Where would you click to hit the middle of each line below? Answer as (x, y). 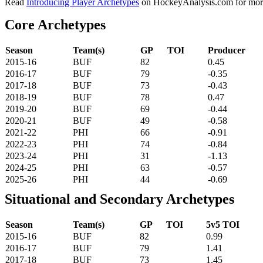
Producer (227, 50)
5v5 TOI (223, 224)
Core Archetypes (55, 25)
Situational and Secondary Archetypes (119, 199)
